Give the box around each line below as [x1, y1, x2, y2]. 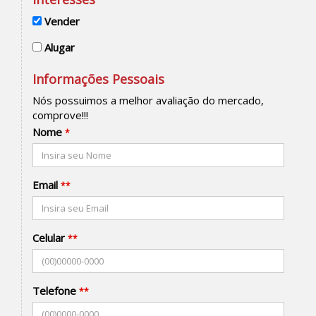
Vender [44, 14, 80, 28]
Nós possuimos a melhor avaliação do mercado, [32, 93, 264, 107]
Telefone [32, 284, 76, 298]
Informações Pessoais [32, 71, 164, 87]
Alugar [44, 40, 75, 54]
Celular [32, 231, 65, 245]
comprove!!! [32, 108, 88, 122]
